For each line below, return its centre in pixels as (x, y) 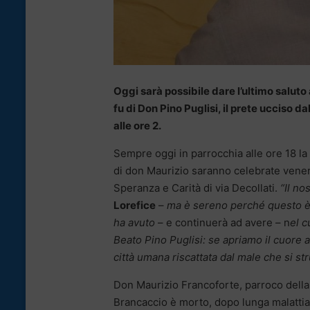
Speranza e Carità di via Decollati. (197, 188)
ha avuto (134, 223)
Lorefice (135, 206)
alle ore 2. (137, 126)
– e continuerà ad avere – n (222, 223)
